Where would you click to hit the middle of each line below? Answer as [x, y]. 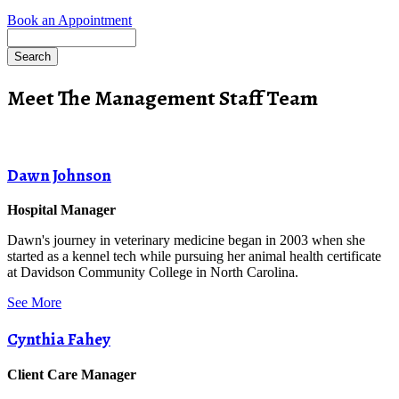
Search [26, 36]
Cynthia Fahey [59, 339]
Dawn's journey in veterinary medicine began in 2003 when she [186, 240]
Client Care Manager [72, 374]
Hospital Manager [61, 210]
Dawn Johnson [59, 175]
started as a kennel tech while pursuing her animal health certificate [194, 256]
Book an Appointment [69, 20]
